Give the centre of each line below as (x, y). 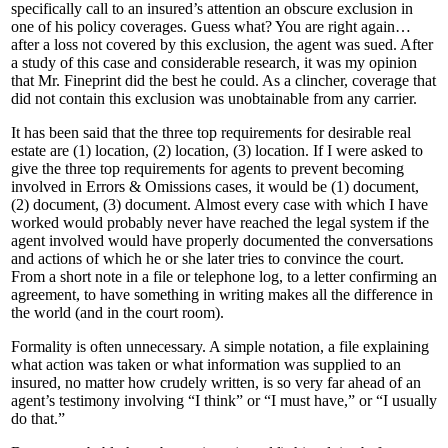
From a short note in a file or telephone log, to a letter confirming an (224, 277)
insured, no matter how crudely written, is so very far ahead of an (216, 383)
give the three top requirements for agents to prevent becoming (207, 169)
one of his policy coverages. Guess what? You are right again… (211, 27)
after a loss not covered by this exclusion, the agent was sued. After (222, 45)
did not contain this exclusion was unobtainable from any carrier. (214, 99)
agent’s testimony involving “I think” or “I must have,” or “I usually (224, 401)
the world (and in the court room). (117, 313)
